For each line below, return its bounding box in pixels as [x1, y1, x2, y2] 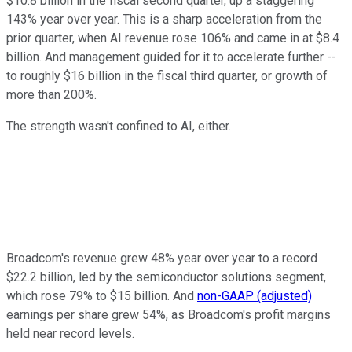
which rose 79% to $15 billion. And [6, 288, 197, 304]
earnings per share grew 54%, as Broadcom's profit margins [6, 307, 331, 323]
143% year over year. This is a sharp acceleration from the [6, 12, 322, 27]
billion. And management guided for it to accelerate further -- [6, 49, 336, 65]
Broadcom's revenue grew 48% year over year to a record [6, 251, 317, 266]
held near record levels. [6, 326, 134, 342]
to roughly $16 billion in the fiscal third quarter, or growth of [6, 68, 328, 84]
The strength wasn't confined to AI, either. [6, 119, 231, 134]
